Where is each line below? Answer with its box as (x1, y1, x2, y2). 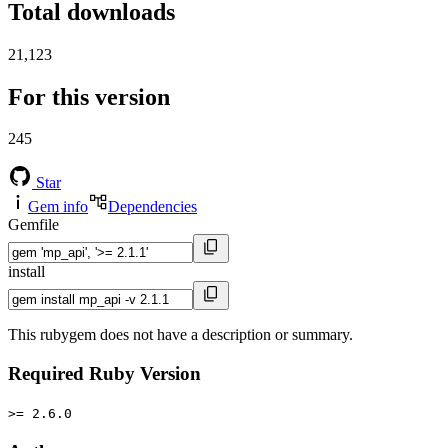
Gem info (28, 198, 88, 216)
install (8, 263, 45, 281)
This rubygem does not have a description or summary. (8, 326, 353, 344)
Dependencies (108, 198, 197, 216)
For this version (8, 83, 170, 110)
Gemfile (8, 216, 59, 234)
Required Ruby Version (8, 363, 201, 385)
